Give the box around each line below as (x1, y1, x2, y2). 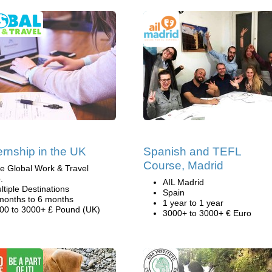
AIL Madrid (163, 177, 204, 187)
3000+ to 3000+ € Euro (163, 208, 251, 218)
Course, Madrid (143, 159, 223, 172)
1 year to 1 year (163, 198, 223, 208)
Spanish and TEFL (143, 145, 241, 158)
